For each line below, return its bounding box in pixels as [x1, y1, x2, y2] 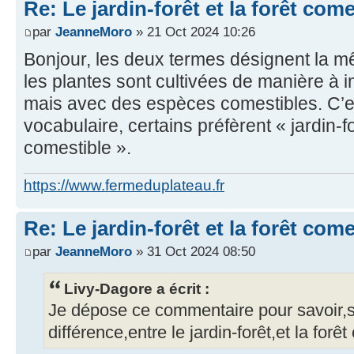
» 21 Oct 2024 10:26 [132, 24, 255, 40]
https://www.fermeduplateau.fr [24, 176, 224, 194]
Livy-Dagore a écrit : [64, 280, 209, 298]
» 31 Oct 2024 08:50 [132, 243, 255, 260]
